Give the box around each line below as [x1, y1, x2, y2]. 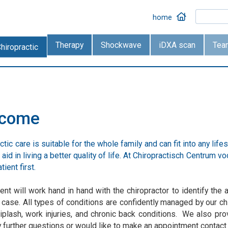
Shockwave [101, 40, 142, 50]
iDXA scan [158, 40, 195, 50]
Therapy [55, 40, 84, 50]
